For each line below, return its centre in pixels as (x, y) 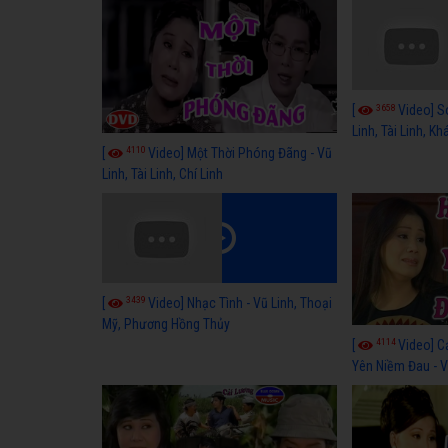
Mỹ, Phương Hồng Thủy (166, 323)
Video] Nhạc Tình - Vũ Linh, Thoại (240, 302)
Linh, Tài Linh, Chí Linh (162, 173)
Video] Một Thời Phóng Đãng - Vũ (240, 152)
